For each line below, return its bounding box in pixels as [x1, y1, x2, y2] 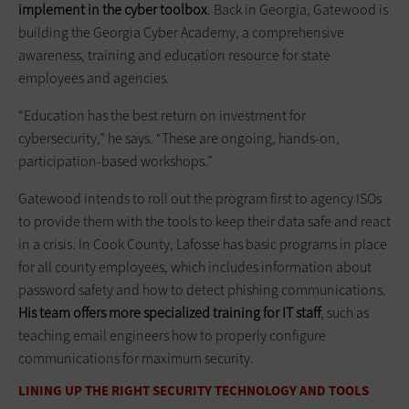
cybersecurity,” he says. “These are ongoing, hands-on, [18, 128, 340, 148]
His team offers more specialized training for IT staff [18, 302, 320, 322]
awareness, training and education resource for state [18, 45, 330, 65]
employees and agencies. [18, 68, 170, 88]
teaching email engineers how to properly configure [18, 325, 326, 345]
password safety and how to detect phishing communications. [18, 279, 386, 299]
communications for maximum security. [18, 348, 254, 368]
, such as [320, 302, 369, 322]
